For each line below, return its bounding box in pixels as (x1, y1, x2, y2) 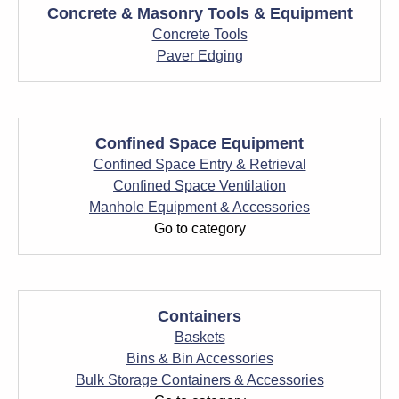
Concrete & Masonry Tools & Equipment (46, 4, 353, 22)
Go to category (153, 221, 246, 236)
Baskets (174, 330, 225, 345)
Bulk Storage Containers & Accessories (75, 372, 324, 387)
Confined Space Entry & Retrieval (93, 157, 306, 172)
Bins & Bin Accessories (126, 351, 273, 366)
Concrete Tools (151, 27, 248, 42)
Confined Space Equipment (95, 134, 304, 152)
